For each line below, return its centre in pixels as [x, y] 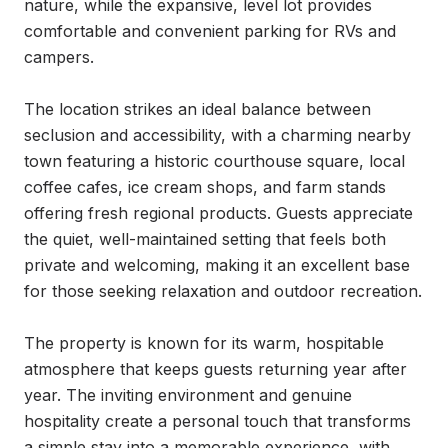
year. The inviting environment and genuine [188, 395]
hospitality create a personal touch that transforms [217, 421]
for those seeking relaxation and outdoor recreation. [223, 291]
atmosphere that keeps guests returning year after [215, 369]
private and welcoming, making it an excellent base [217, 265]
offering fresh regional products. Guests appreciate [218, 213]
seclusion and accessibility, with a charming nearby [217, 135]
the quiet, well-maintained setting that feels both [205, 239]
